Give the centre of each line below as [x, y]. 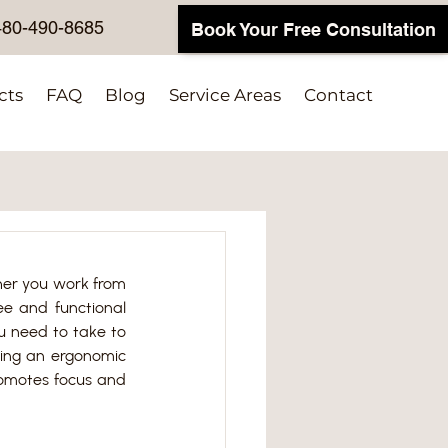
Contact [338, 95]
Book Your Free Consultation [313, 29]
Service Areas [225, 95]
